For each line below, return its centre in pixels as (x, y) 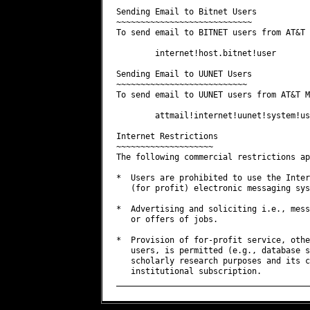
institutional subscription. (189, 271)
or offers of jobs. (167, 219)
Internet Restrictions (167, 136)
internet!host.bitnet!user (196, 53)
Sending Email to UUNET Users (184, 74)
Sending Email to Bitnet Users (186, 11)
